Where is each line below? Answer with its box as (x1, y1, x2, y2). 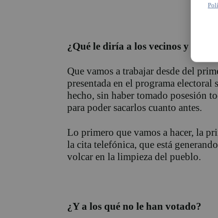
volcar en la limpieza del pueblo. (67, 151, 201, 163)
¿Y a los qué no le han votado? (67, 200, 201, 213)
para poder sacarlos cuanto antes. (67, 102, 202, 114)
